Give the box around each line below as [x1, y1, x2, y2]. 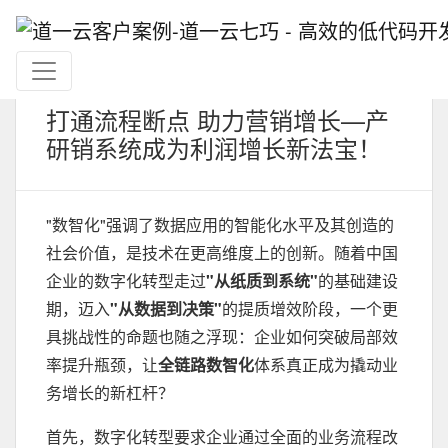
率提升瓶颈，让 [46, 353, 158, 376]
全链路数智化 [158, 353, 254, 376]
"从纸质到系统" [206, 269, 318, 292]
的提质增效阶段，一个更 [222, 297, 398, 320]
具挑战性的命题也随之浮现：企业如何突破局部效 [46, 325, 398, 348]
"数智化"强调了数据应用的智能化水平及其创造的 [46, 213, 394, 236]
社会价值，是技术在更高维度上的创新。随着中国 [46, 241, 398, 264]
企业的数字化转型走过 [46, 269, 206, 292]
